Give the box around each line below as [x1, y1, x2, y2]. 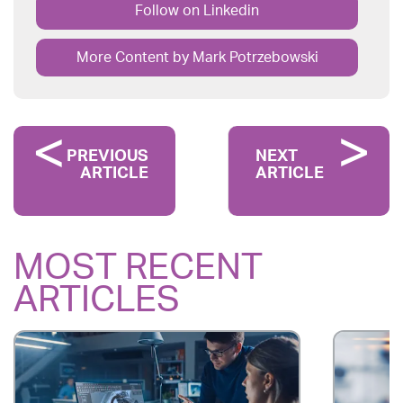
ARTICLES [13, 282, 180, 318]
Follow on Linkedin [135, 4, 259, 18]
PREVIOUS [67, 148, 148, 165]
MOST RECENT [13, 250, 263, 286]
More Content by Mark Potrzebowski [76, 50, 318, 65]
